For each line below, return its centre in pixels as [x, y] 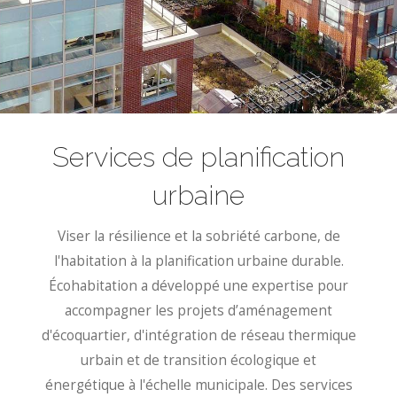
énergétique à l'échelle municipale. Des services [198, 385]
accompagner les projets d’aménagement [198, 311]
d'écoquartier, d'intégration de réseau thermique [198, 336]
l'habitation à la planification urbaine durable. [198, 261]
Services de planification [198, 157]
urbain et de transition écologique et [198, 361]
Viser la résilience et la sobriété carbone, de [198, 237]
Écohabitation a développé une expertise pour [198, 286]
